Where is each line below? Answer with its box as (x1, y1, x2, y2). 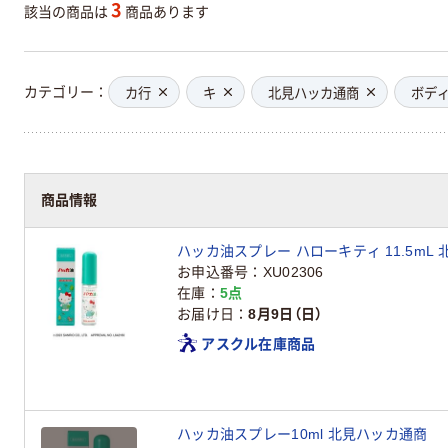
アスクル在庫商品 (201, 335, 316, 352)
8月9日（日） (248, 306, 323, 322)
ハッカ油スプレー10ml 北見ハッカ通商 (177, 425, 428, 442)
